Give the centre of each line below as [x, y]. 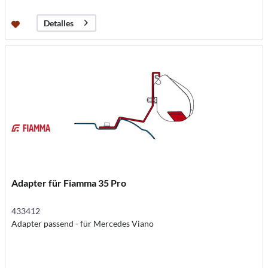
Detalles [59, 23]
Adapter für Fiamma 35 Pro [69, 183]
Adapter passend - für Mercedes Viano [83, 224]
